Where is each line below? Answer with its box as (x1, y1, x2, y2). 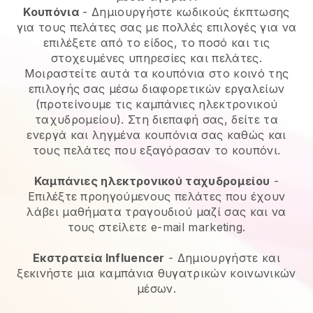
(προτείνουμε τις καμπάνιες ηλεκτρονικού (35, 96, 278, 111)
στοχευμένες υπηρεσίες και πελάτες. (51, 50, 262, 65)
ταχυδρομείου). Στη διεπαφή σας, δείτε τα (35, 112, 278, 126)
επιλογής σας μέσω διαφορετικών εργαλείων (28, 81, 285, 96)
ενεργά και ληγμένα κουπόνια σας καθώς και (27, 127, 286, 142)
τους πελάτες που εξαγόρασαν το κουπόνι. (32, 143, 281, 157)
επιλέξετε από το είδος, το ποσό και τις (43, 35, 270, 50)
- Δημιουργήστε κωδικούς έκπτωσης (79, 4, 290, 19)
